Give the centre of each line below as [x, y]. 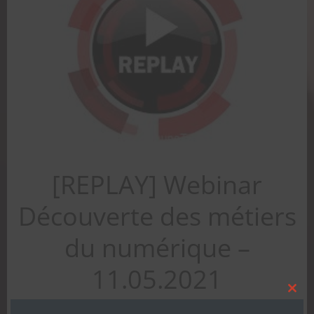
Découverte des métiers [157, 216]
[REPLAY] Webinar [157, 184]
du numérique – [157, 247]
